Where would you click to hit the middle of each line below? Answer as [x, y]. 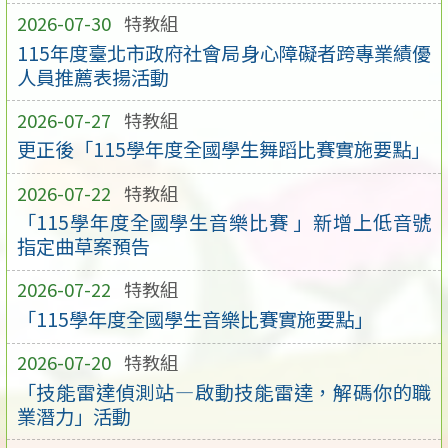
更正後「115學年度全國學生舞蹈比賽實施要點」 [223, 149]
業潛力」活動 [73, 415]
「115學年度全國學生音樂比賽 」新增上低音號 [224, 222]
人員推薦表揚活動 [92, 76]
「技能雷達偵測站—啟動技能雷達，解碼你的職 [224, 391]
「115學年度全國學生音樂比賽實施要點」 [194, 319]
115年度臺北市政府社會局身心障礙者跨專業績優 [224, 52]
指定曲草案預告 [83, 246]
